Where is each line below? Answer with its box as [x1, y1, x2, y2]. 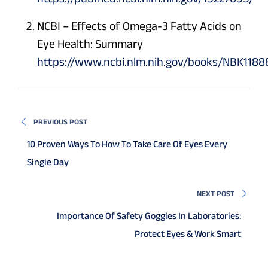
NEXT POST [196, 189, 234, 199]
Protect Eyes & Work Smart [135, 229, 241, 239]
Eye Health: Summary [37, 37, 143, 51]
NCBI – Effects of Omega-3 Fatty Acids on [37, 19, 242, 33]
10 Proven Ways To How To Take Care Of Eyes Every [27, 139, 227, 150]
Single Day [27, 157, 69, 167]
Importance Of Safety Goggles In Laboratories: [57, 211, 241, 221]
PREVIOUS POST [33, 117, 88, 127]
